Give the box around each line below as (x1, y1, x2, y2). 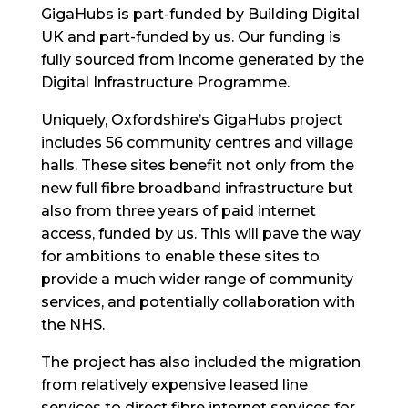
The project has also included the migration (40, 353, 361, 371)
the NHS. (40, 316, 105, 333)
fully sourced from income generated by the (40, 51, 364, 68)
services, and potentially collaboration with (40, 293, 355, 311)
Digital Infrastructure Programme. (40, 74, 290, 91)
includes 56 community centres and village (40, 134, 353, 151)
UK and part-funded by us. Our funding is (40, 28, 341, 46)
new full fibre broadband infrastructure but (40, 179, 353, 197)
